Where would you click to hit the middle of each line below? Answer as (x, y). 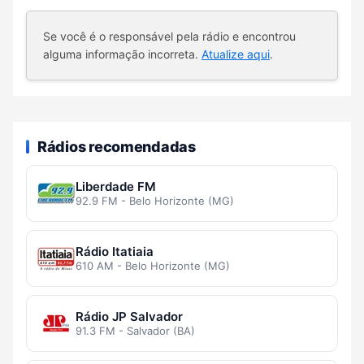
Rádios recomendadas (117, 146)
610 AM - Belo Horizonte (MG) (153, 266)
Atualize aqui (236, 54)
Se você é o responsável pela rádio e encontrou (169, 37)
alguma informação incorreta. (122, 54)
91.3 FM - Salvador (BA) (135, 331)
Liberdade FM (116, 187)
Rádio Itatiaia (115, 252)
